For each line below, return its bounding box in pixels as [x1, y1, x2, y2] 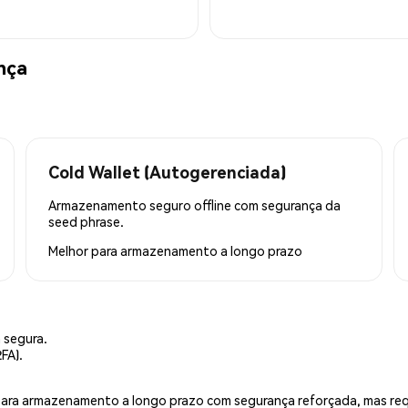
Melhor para [48, 241, 120, 259]
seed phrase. [48, 212, 124, 229]
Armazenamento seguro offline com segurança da [48, 196, 341, 213]
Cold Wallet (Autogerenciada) [48, 160, 286, 182]
